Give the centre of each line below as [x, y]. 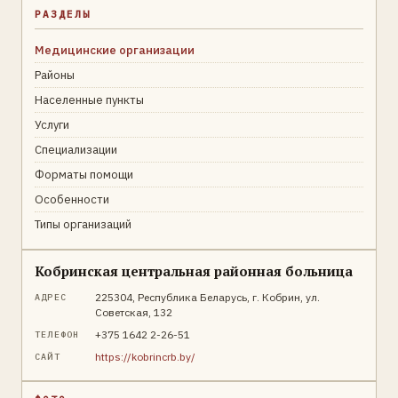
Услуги [52, 125]
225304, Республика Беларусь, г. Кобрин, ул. [207, 297]
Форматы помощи [84, 175]
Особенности [72, 199]
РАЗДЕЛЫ [63, 14]
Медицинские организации [115, 50]
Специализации [76, 150]
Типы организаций [83, 224]
